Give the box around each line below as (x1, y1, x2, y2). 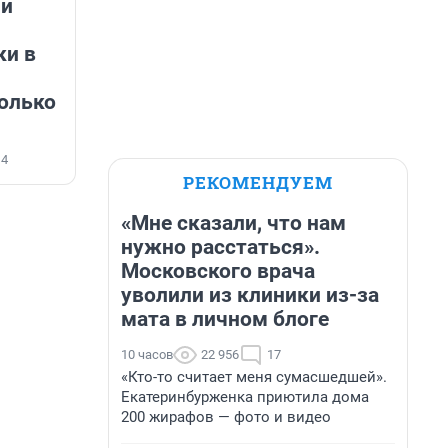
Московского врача (121, 259, 315, 283)
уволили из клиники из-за (121, 283, 379, 307)
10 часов (121, 347, 173, 362)
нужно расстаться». (121, 235, 320, 259)
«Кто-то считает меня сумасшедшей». (121, 368, 387, 386)
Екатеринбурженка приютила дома (121, 388, 369, 406)
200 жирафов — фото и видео (121, 408, 331, 426)
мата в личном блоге (121, 307, 329, 331)
